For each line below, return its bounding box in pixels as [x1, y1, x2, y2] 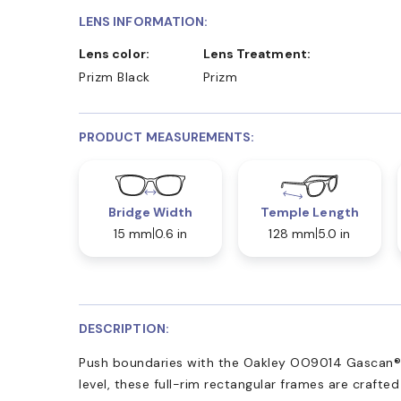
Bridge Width [107, 203, 193, 220]
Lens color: [86, 45, 149, 62]
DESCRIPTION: [79, 320, 169, 337]
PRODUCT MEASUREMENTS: [79, 128, 255, 145]
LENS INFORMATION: [79, 13, 209, 30]
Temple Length [260, 203, 359, 220]
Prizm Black [79, 68, 150, 85]
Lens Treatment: [209, 45, 311, 62]
